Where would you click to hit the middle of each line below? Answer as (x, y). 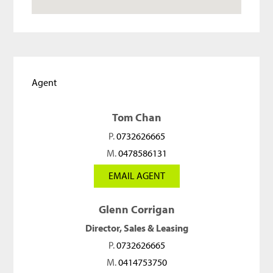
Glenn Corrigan (136, 209)
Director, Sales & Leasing (136, 228)
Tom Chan (136, 117)
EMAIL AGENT (136, 175)
